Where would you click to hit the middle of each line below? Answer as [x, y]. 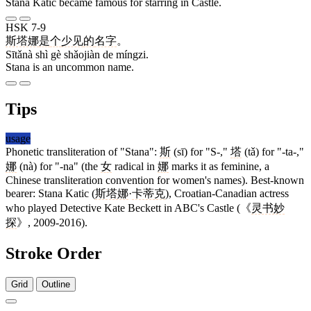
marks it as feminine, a [219, 167]
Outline [56, 284]
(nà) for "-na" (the [59, 167]
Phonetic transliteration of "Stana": [83, 152]
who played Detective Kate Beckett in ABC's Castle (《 [128, 208]
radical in [135, 167]
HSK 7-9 [26, 28]
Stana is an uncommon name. [70, 67]
